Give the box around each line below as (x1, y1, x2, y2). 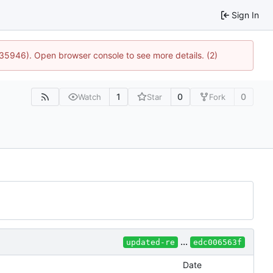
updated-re (126, 238, 175, 247)
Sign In (232, 9, 259, 20)
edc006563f (193, 238, 242, 247)
